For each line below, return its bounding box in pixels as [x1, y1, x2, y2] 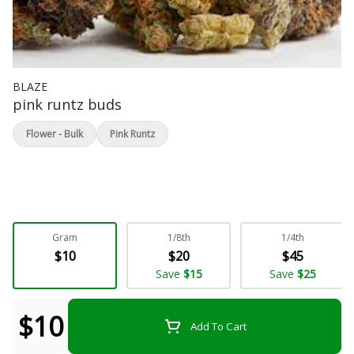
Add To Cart [190, 318, 247, 333]
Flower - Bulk [26, 127, 83, 141]
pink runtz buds [13, 95, 122, 114]
